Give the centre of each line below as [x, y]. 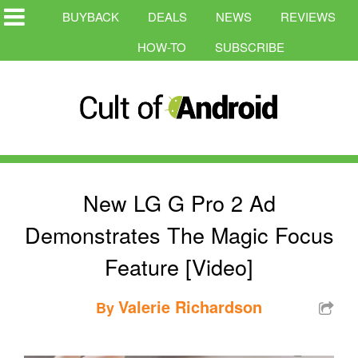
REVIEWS [308, 16]
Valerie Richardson [190, 306]
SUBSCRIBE [250, 47]
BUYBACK [91, 16]
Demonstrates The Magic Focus [179, 234]
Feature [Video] [179, 266]
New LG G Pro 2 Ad [179, 202]
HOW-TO [162, 47]
